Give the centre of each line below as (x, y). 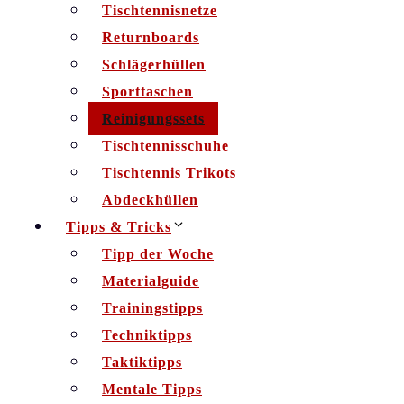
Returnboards (151, 37)
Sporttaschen (147, 92)
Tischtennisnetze (160, 10)
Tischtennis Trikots (169, 173)
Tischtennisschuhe (165, 146)
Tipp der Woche (158, 254)
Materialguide (151, 281)
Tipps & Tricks (119, 227)
